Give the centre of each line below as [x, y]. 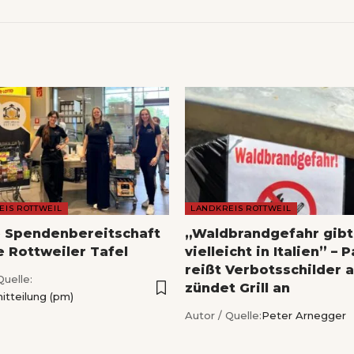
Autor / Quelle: [223, 315]
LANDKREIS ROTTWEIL [241, 208]
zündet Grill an [237, 288]
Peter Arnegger [304, 315]
